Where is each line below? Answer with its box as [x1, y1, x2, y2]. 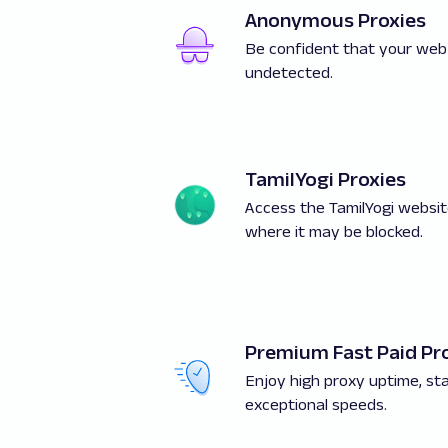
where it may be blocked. [245, 222, 423, 240]
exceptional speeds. [245, 396, 387, 413]
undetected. [245, 63, 333, 81]
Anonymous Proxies [245, 8, 426, 31]
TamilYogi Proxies [245, 167, 406, 190]
